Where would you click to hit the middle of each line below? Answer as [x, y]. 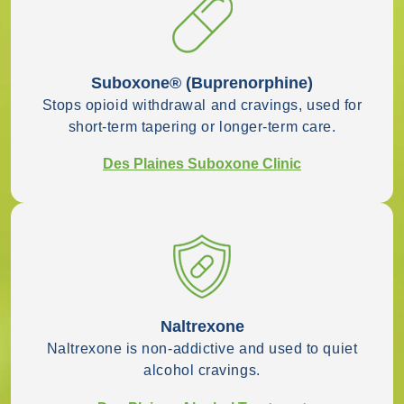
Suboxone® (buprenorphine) [202, 83]
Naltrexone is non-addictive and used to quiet [202, 349]
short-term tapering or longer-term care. [202, 126]
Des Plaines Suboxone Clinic [202, 164]
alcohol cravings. [202, 371]
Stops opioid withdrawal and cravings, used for [202, 105]
